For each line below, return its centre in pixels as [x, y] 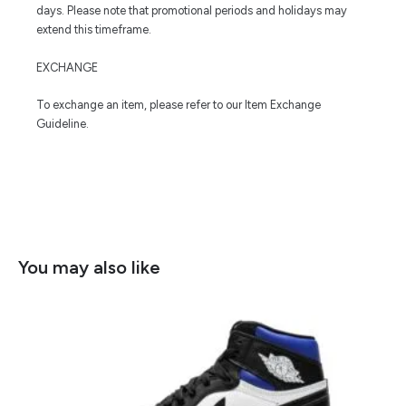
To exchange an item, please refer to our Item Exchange [179, 105]
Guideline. [63, 124]
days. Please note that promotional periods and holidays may [192, 11]
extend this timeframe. [94, 30]
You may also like [89, 268]
